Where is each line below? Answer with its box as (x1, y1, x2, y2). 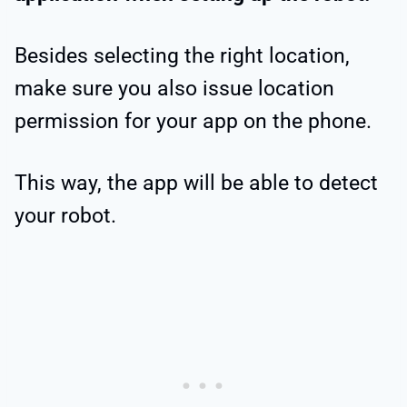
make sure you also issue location (15, 75, 334, 101)
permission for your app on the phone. (15, 108, 372, 134)
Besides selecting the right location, (15, 43, 350, 68)
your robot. (15, 203, 122, 228)
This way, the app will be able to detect (15, 170, 378, 195)
